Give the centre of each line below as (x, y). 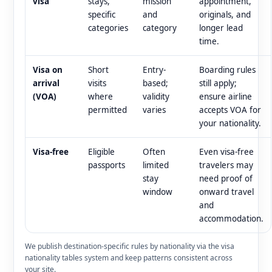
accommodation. (231, 218)
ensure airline (226, 96)
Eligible (101, 151)
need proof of (226, 178)
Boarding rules (227, 70)
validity (156, 96)
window (158, 192)
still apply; (218, 83)
